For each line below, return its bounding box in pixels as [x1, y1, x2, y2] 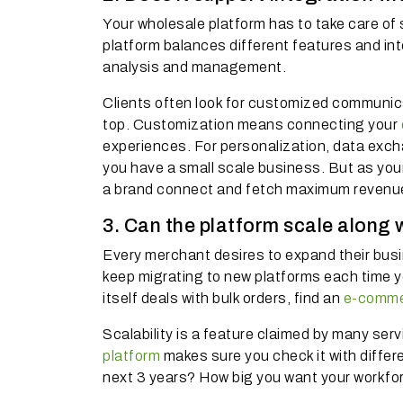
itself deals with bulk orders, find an [103, 291, 344, 306]
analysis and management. [103, 59, 286, 75]
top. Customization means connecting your [103, 117, 401, 132]
